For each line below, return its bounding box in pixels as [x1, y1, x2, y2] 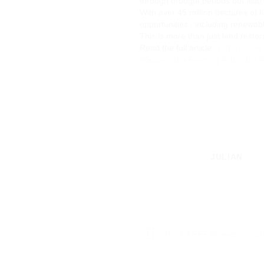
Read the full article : [140, 43, 219, 52]
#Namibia [222, 55, 257, 64]
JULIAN [210, 152, 243, 161]
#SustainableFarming [140, 55, 219, 64]
